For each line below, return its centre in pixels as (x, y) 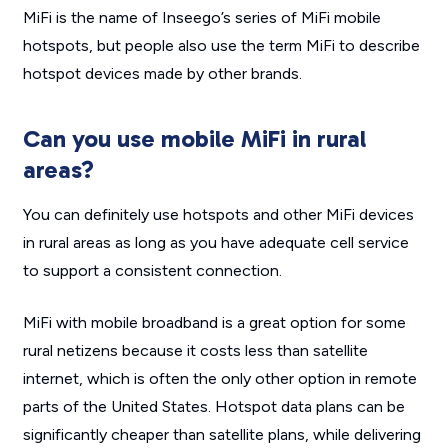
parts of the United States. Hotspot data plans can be (213, 406)
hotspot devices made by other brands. (162, 73)
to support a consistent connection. (152, 270)
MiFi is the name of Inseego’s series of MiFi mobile (201, 17)
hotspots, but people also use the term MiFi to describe (221, 45)
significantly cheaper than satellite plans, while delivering (221, 434)
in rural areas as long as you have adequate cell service (215, 242)
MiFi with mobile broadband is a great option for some (214, 322)
